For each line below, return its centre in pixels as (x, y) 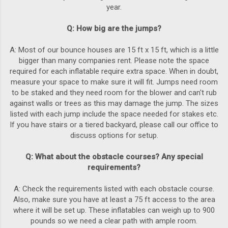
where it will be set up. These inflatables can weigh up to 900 (114, 210)
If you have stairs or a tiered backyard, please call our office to (114, 125)
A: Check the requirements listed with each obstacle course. (114, 189)
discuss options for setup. (114, 136)
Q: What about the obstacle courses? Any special (114, 157)
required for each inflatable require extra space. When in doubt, (114, 72)
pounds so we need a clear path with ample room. (114, 221)
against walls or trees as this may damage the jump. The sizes (114, 104)
